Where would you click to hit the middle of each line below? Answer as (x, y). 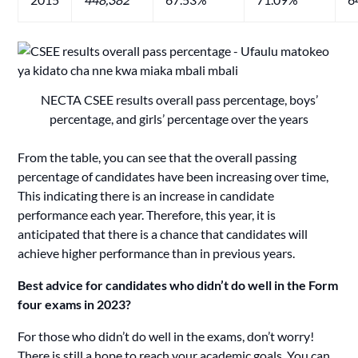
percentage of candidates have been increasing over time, (173, 176)
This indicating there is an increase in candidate (146, 195)
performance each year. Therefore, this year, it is (147, 214)
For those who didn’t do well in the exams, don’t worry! (166, 336)
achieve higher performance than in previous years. (157, 253)
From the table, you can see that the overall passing (157, 157)
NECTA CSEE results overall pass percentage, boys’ (179, 99)
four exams (50, 304)
